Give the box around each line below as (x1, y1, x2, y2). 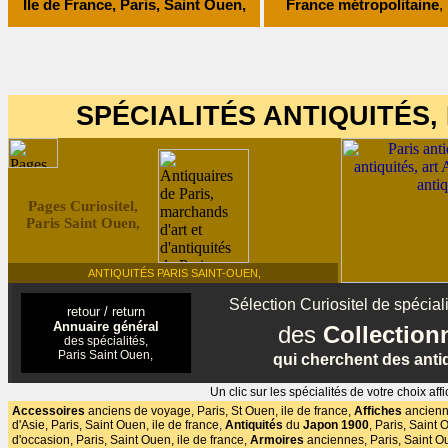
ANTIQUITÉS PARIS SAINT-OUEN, (85, 267, 261, 279)
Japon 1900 (300, 418, 369, 432)
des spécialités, (63, 334, 148, 348)
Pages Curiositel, (28, 198, 138, 214)
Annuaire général (52, 319, 159, 334)
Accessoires (12, 404, 88, 418)
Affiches (354, 404, 405, 418)
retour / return (66, 304, 145, 319)
